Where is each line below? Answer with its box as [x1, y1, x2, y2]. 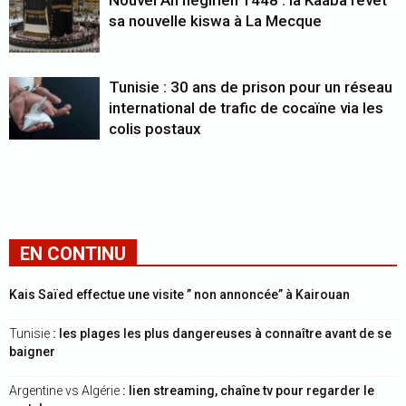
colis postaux [109, 120, 201, 138]
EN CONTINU [20, 243, 126, 265]
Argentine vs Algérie [9, 383, 120, 398]
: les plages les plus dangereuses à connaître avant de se [53, 326, 391, 341]
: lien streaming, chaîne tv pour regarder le [120, 383, 374, 398]
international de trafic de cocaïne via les [109, 99, 383, 117]
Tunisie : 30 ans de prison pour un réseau [109, 78, 392, 96]
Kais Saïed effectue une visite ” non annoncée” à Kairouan [9, 287, 350, 302]
